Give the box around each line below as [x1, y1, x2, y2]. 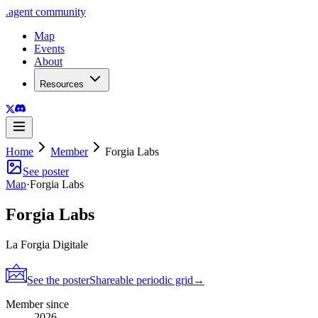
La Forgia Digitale [6, 238, 88, 251]
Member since [6, 297, 69, 310]
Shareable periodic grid [89, 273, 193, 286]
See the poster [27, 273, 89, 286]
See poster [23, 165, 69, 177]
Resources [40, 79, 84, 89]
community [33, 6, 86, 18]
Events [34, 43, 65, 55]
